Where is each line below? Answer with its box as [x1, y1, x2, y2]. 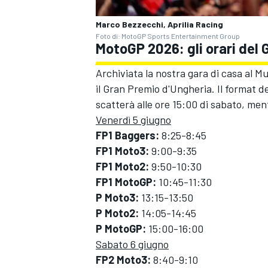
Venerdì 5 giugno [96, 113, 171, 127]
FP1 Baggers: [96, 129, 162, 142]
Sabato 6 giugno [96, 237, 169, 251]
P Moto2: [96, 206, 139, 220]
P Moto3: [96, 191, 139, 205]
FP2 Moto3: [96, 253, 151, 267]
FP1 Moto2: [96, 160, 149, 173]
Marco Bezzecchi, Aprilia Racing [96, 19, 223, 30]
